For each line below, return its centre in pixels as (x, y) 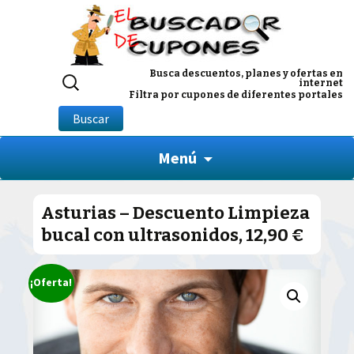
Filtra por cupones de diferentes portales (236, 95)
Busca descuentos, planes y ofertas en (246, 73)
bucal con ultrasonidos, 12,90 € (173, 235)
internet (321, 83)
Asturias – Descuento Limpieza (176, 213)
